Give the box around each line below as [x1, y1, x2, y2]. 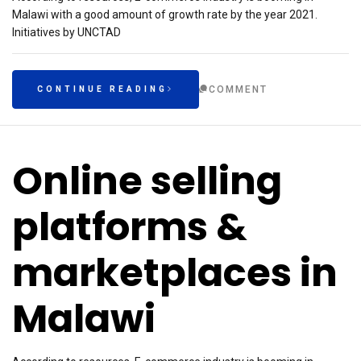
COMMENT [209, 84, 268, 95]
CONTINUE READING [37, 85, 168, 93]
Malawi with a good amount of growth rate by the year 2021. [12, 8, 317, 21]
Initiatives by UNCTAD [12, 26, 121, 39]
